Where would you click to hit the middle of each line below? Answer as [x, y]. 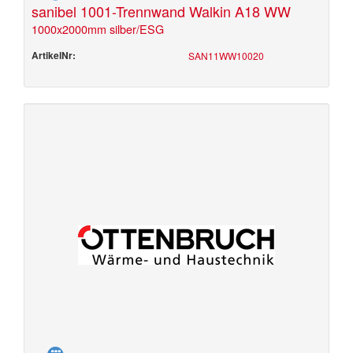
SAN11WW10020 [226, 56]
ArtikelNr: [54, 55]
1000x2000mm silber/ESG [98, 29]
